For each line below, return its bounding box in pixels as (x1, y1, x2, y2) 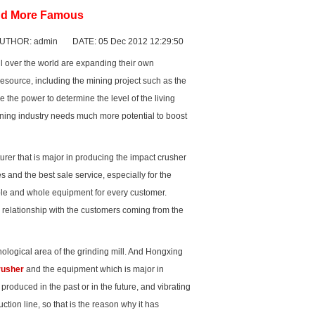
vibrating (157, 282, 191, 292)
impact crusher (130, 153, 186, 162)
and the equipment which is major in (24, 264, 164, 274)
